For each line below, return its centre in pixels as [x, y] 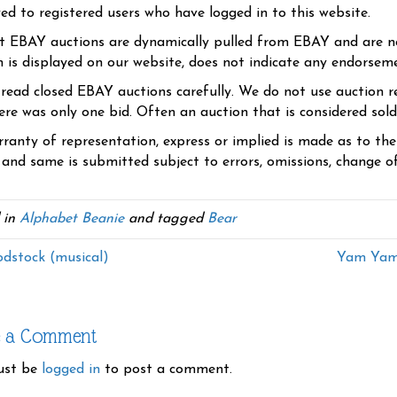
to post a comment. [166, 370]
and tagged [166, 219]
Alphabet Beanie [72, 219]
